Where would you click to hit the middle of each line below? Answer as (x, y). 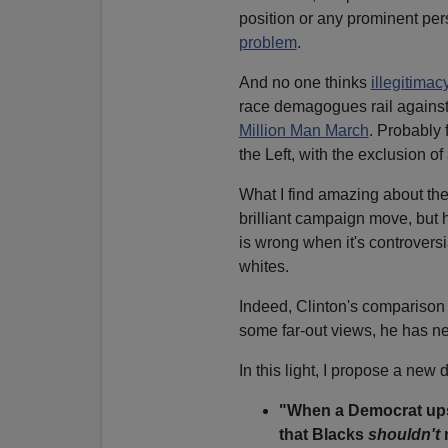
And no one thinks (304, 82)
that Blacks (323, 434)
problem (267, 42)
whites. (263, 266)
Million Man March (303, 130)
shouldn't (403, 434)
